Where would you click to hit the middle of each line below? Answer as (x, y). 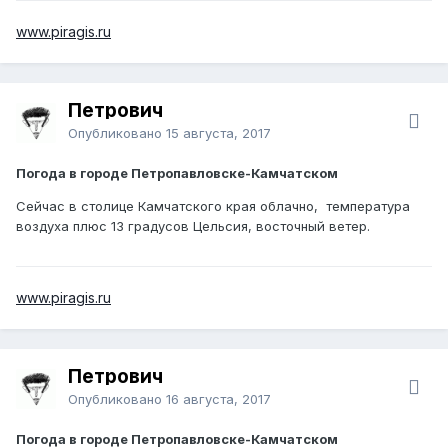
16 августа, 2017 (218, 398)
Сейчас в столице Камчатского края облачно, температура (213, 205)
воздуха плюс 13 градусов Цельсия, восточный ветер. (195, 225)
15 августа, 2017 (218, 132)
